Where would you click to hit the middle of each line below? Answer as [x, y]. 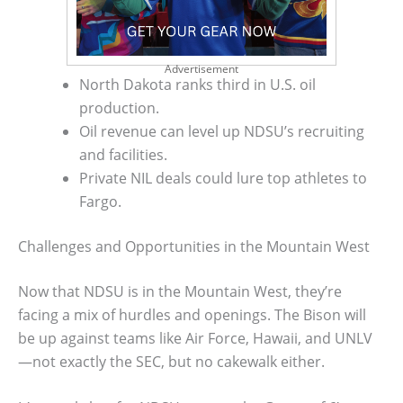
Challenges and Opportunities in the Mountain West [194, 246]
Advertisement [201, 68]
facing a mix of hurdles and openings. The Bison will [192, 314]
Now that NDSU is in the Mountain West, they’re [180, 291]
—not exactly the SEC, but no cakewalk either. [171, 361]
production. [119, 107]
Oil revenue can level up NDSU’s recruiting [222, 131]
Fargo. [100, 201]
